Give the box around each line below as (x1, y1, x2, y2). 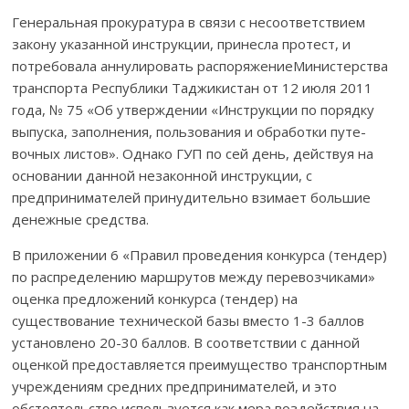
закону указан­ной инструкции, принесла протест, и (12, 34, 351, 53)
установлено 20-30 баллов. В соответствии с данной (12, 332, 361, 351)
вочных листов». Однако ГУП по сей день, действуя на (12, 143, 374, 163)
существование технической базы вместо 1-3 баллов (12, 310, 365, 330)
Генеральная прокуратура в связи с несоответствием (12, 12, 366, 31)
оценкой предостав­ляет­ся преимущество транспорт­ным (12, 354, 388, 373)
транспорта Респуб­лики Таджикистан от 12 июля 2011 (12, 78, 373, 97)
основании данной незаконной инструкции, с (12, 165, 313, 184)
